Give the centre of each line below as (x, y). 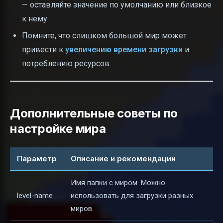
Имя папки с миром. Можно (118, 183)
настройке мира (58, 128)
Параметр (37, 159)
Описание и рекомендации (123, 159)
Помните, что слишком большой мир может (104, 35)
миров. (82, 209)
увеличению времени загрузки (124, 49)
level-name (35, 196)
